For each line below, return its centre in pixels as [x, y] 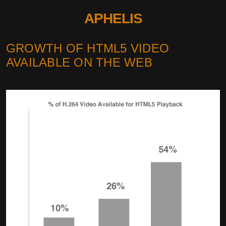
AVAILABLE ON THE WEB [79, 62]
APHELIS [113, 18]
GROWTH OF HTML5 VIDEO [88, 48]
